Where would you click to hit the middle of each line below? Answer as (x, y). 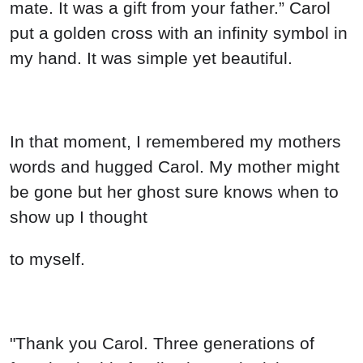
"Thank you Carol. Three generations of (162, 343)
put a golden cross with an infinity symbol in (179, 32)
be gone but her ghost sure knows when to (174, 192)
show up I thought (79, 217)
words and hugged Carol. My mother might (175, 167)
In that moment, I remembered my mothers (175, 142)
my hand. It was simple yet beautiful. (151, 58)
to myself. (47, 259)
